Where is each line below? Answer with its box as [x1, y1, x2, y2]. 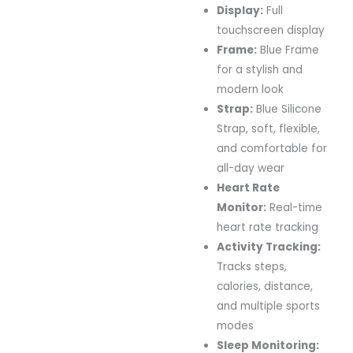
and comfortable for [217, 140, 328, 156]
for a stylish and [217, 61, 303, 77]
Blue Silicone [253, 101, 322, 117]
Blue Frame [257, 42, 320, 58]
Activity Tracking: [217, 239, 321, 255]
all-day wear [217, 160, 285, 176]
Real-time [266, 199, 323, 215]
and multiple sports [217, 298, 321, 314]
